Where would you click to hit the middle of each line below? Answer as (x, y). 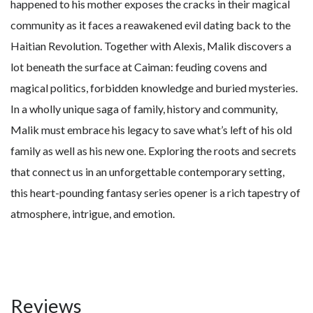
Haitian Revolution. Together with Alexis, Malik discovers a (151, 46)
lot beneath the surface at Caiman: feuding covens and (139, 67)
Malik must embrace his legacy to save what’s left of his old (151, 130)
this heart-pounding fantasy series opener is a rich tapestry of (155, 193)
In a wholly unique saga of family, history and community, (144, 109)
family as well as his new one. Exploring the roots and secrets (153, 151)
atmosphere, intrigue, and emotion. (93, 214)
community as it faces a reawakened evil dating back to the (151, 25)
